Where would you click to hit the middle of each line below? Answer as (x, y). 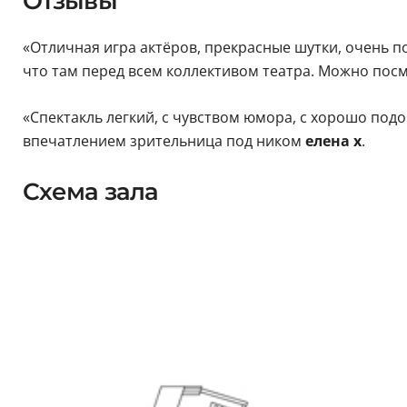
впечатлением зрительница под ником (162, 141)
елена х (331, 141)
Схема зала (90, 192)
